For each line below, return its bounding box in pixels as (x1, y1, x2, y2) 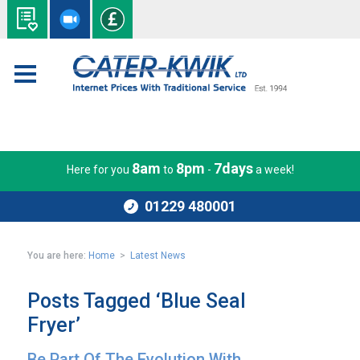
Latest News (130, 250, 186, 261)
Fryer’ (27, 313, 81, 337)
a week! (252, 163, 294, 176)
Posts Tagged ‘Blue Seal (27, 289, 247, 313)
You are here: (27, 250, 87, 261)
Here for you (66, 163, 132, 176)
